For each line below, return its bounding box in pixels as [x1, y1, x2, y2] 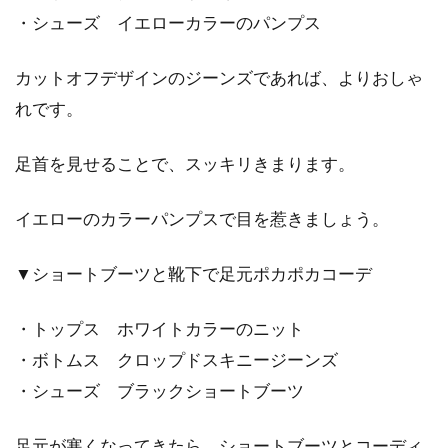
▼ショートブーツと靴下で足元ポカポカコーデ [15, 263, 372, 284]
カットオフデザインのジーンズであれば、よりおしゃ [15, 67, 423, 88]
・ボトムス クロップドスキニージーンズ [15, 349, 338, 370]
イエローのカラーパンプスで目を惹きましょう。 [15, 208, 389, 229]
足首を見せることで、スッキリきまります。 [15, 153, 355, 174]
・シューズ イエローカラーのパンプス [15, 12, 321, 33]
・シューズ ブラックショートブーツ [15, 380, 304, 401]
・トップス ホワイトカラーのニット [15, 318, 304, 339]
